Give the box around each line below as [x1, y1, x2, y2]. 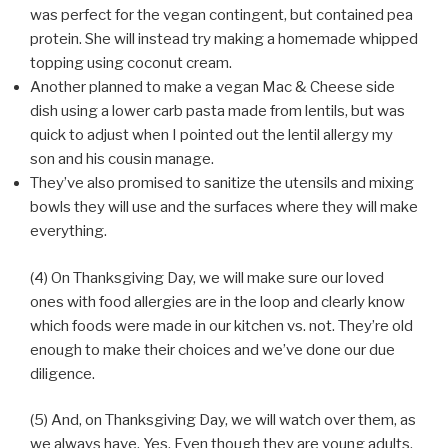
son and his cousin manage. [30, 150, 214, 169]
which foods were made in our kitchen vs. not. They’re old [30, 316, 413, 335]
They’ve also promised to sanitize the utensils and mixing [30, 174, 414, 193]
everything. [30, 222, 107, 241]
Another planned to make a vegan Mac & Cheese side [30, 78, 395, 97]
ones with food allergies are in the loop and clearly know [30, 292, 405, 311]
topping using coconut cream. [30, 54, 232, 73]
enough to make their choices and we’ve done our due [30, 340, 395, 359]
